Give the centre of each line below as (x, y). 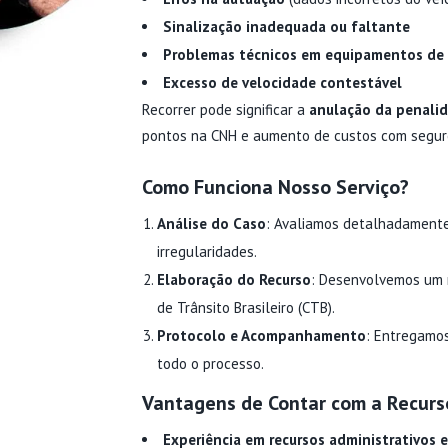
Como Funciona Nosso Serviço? (275, 187)
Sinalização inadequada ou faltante (286, 26)
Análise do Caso (211, 223)
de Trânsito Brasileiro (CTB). (245, 307)
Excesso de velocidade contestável (282, 82)
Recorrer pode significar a (225, 109)
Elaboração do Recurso (233, 279)
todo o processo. (210, 363)
